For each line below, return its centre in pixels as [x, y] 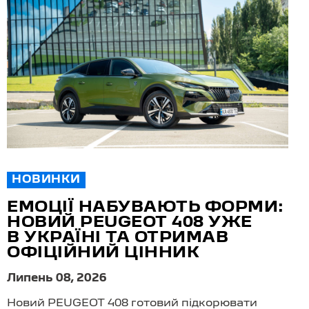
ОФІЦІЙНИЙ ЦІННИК [103, 253]
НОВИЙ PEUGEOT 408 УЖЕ [130, 223]
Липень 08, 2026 [57, 279]
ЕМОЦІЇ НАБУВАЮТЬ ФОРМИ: [146, 208]
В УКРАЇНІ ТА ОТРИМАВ [118, 238]
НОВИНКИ [46, 180]
